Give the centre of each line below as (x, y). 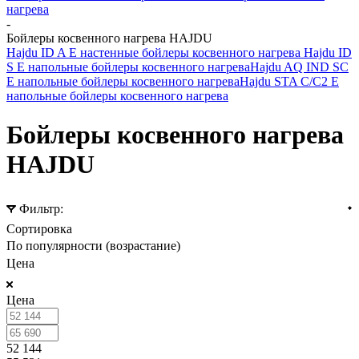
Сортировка (39, 229)
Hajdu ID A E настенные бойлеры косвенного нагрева (155, 52)
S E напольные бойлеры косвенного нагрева (128, 67)
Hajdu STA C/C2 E (289, 81)
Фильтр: (41, 209)
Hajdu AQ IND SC (299, 67)
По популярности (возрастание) (93, 246)
